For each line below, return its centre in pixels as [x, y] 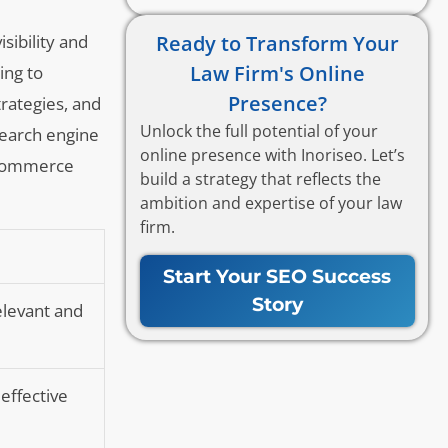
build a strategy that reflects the [260, 178]
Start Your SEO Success [277, 276]
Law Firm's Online [277, 73]
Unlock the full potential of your [258, 130]
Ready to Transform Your [277, 43]
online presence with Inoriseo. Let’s [272, 154]
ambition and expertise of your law [270, 202]
